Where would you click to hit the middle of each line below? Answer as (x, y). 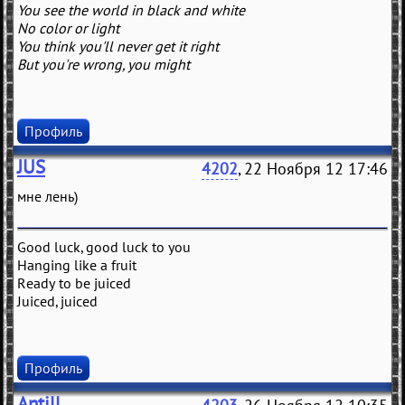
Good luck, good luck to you (104, 247)
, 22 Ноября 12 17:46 (313, 169)
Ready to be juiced (74, 283)
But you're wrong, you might (104, 65)
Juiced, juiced (57, 301)
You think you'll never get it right (118, 47)
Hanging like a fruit (77, 265)
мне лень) (47, 197)
